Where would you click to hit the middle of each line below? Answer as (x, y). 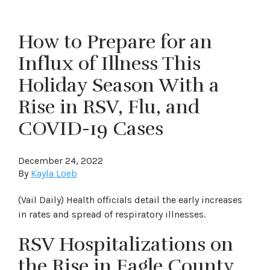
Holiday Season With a (119, 85)
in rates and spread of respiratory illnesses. (112, 214)
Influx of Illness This (109, 64)
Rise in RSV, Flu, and (109, 107)
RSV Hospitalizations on (126, 244)
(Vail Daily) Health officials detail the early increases (130, 200)
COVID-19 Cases (91, 129)
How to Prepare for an (115, 42)
